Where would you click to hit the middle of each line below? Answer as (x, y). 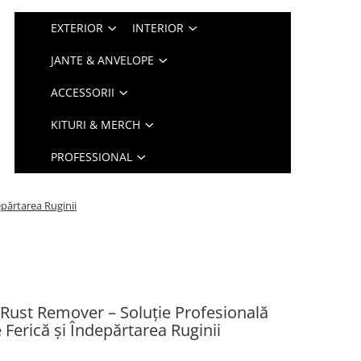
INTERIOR (158, 28)
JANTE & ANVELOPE (103, 60)
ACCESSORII (83, 92)
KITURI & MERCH (96, 124)
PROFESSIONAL (92, 157)
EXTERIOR (77, 28)
